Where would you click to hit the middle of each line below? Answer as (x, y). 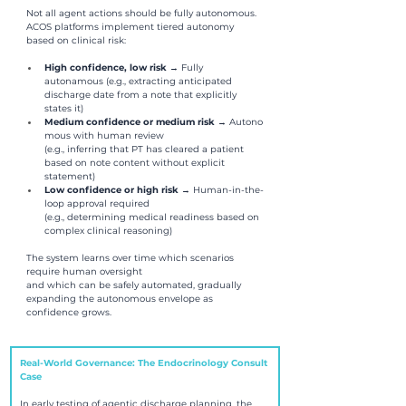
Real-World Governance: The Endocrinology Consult (145, 362)
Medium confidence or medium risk (131, 121)
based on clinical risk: (76, 40)
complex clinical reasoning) (108, 230)
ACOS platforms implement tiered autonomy (131, 26)
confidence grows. (69, 312)
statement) (70, 176)
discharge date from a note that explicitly (142, 94)
